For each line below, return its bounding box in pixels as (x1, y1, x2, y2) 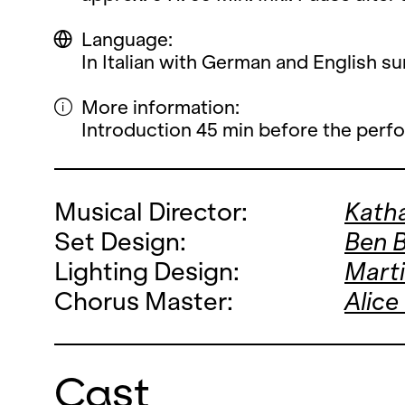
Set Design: (54, 228, 186, 256)
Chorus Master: (54, 287, 233, 316)
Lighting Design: (54, 258, 240, 286)
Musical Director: (54, 198, 248, 226)
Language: (81, 29, 173, 50)
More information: (81, 97, 240, 118)
